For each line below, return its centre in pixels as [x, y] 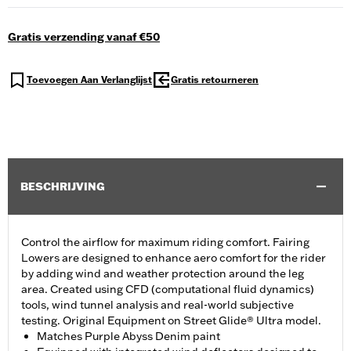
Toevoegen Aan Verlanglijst [89, 80]
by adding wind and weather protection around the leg [163, 274]
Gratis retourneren [215, 80]
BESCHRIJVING [63, 187]
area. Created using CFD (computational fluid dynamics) [168, 289]
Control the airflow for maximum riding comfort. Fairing [165, 242]
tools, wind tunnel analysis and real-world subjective [157, 305]
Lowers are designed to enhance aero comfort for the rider [174, 258]
